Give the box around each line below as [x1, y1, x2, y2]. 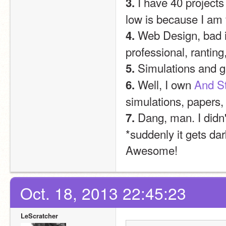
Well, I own [135, 76, 194, 92]
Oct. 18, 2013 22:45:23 [20, 182, 186, 204]
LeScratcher [21, 211, 58, 220]
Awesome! [126, 142, 178, 158]
